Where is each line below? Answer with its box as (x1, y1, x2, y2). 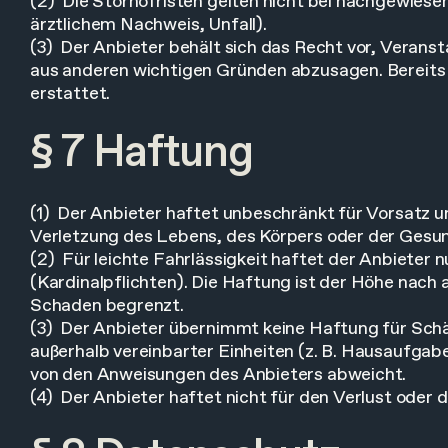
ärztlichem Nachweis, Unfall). (30, 13, 267, 37)
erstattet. (30, 82, 111, 106)
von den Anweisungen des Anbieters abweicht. (30, 363, 407, 387)
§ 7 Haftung (30, 124, 253, 183)
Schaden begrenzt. (30, 294, 184, 318)
